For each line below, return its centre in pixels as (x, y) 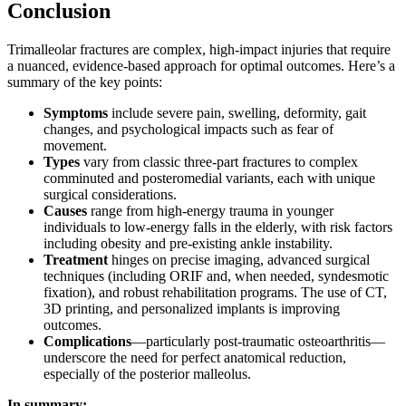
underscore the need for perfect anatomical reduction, (195, 358)
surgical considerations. (110, 195)
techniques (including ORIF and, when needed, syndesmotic (216, 276)
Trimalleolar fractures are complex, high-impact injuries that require (199, 50)
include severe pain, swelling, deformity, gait (237, 113)
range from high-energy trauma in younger (210, 211)
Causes (65, 211)
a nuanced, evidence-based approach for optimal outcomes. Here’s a (201, 66)
